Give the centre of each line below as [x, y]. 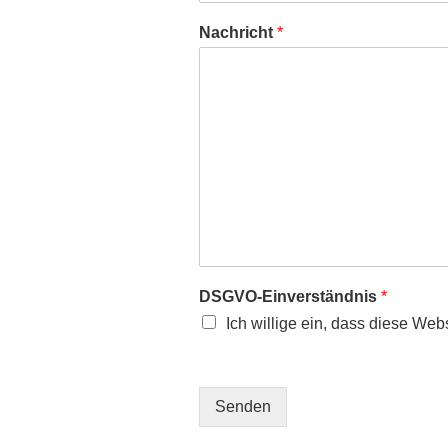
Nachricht [238, 32]
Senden [243, 406]
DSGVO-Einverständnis [290, 296]
